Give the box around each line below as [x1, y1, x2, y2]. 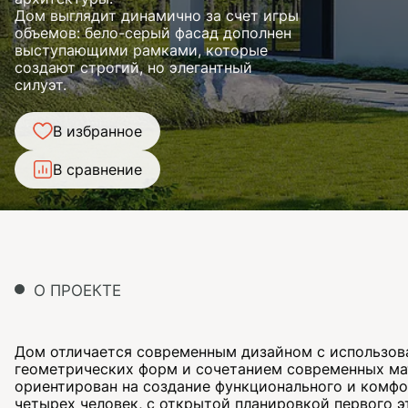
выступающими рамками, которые [15, 41, 268, 59]
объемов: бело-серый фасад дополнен [15, 24, 291, 42]
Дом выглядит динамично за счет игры [15, 6, 299, 25]
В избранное [53, 121, 142, 140]
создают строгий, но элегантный [15, 58, 252, 76]
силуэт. [15, 76, 66, 94]
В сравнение [53, 159, 142, 178]
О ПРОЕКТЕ [34, 281, 121, 300]
